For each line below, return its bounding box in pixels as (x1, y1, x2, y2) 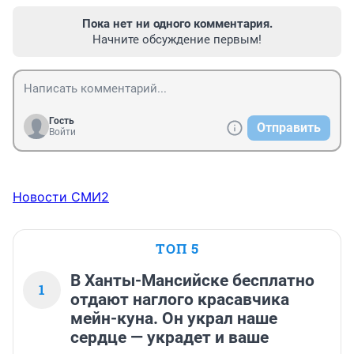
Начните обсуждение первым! (92, 32, 262, 47)
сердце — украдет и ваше (70, 328, 269, 348)
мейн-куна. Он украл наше (70, 309, 277, 329)
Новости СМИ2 (13, 189, 109, 205)
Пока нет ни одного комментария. (81, 17, 273, 32)
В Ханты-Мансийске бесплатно (70, 271, 314, 291)
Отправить (257, 120, 321, 136)
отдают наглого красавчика (70, 290, 289, 310)
